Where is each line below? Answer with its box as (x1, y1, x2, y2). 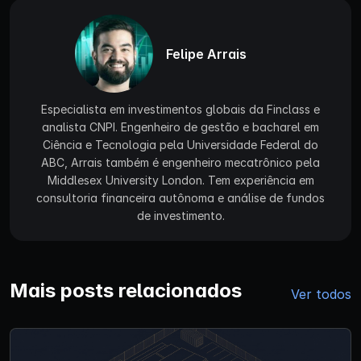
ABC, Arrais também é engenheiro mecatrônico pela (41, 156, 320, 170)
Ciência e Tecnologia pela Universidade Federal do (43, 138, 318, 152)
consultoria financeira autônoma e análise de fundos (36, 191, 325, 205)
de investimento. (136, 209, 225, 223)
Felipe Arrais (165, 45, 247, 62)
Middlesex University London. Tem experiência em (47, 173, 314, 188)
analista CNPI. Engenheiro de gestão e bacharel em (42, 120, 319, 135)
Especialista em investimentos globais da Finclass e (41, 102, 320, 117)
